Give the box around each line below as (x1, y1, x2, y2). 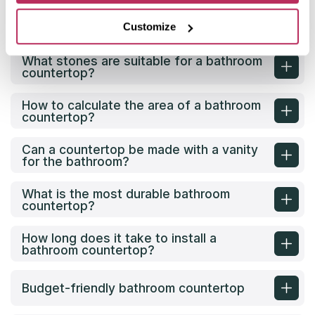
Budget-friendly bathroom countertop (22, 281, 245, 296)
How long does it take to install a (22, 230, 217, 245)
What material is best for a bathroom (22, 8, 238, 24)
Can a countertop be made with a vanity (22, 141, 258, 157)
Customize (123, 20, 176, 33)
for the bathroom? (22, 153, 129, 169)
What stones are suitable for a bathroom (22, 53, 262, 68)
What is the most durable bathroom (22, 186, 230, 201)
